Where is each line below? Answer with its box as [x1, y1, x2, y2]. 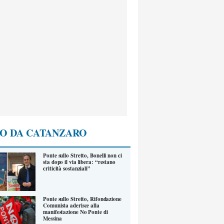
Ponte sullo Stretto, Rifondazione [43, 194, 121, 203]
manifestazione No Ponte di [43, 207, 108, 216]
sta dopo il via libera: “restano [43, 158, 115, 166]
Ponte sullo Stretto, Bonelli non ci [43, 151, 122, 160]
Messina [43, 214, 62, 222]
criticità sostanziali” [43, 164, 90, 173]
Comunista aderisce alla [43, 201, 99, 209]
